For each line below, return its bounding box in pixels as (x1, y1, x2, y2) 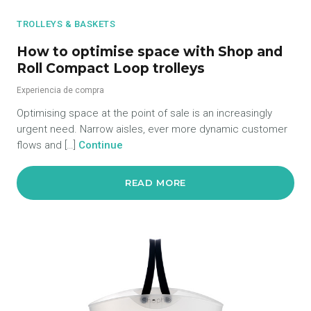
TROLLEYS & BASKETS (17, 18, 116, 29)
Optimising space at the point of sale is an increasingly (17, 106, 272, 119)
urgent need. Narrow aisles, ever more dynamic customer (17, 122, 287, 135)
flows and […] (17, 138, 78, 151)
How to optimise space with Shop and (17, 43, 283, 60)
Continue (78, 138, 123, 151)
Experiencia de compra (17, 85, 104, 95)
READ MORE (125, 176, 186, 188)
